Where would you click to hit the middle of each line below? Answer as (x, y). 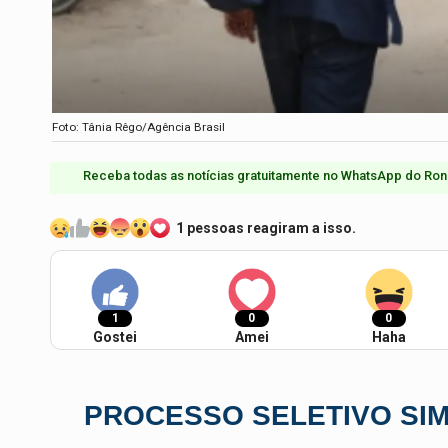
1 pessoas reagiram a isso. (266, 227)
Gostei (115, 337)
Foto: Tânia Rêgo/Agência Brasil (138, 126)
